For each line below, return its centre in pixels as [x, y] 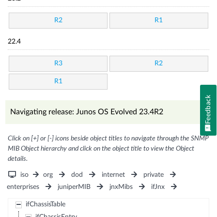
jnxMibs [121, 187]
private [153, 175]
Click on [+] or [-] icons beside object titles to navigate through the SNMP [108, 139]
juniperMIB [74, 187]
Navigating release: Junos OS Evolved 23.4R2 [87, 112]
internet [113, 175]
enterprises [23, 187]
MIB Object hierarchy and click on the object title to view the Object [101, 149]
